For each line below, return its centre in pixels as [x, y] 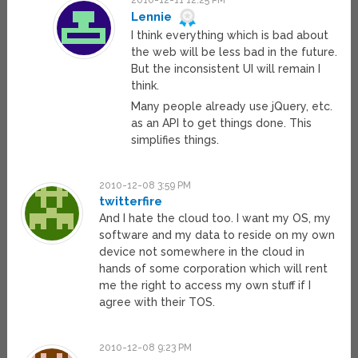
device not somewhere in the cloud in [202, 252]
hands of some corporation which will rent [214, 269]
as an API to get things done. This [221, 123]
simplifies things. [175, 140]
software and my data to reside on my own [217, 235]
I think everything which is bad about [229, 36]
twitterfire [131, 202]
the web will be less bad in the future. [234, 52]
